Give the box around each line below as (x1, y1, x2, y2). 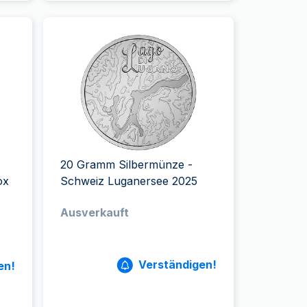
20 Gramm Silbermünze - (60, 158, 193, 171)
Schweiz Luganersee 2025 (60, 174, 198, 188)
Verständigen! (138, 258, 217, 271)
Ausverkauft (60, 206, 130, 219)
